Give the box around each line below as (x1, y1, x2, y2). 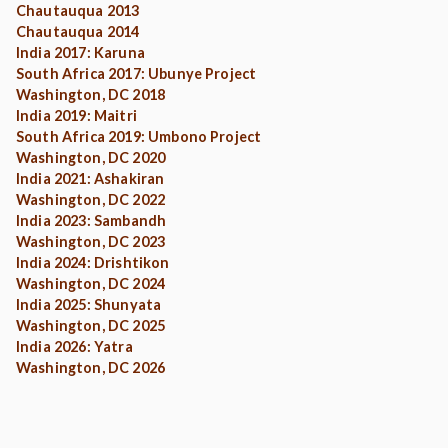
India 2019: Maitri (16, 107, 137, 124)
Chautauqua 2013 (16, 2, 140, 19)
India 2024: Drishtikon (16, 254, 170, 271)
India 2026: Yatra (16, 338, 133, 355)
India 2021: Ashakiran (16, 170, 165, 187)
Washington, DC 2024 (16, 275, 166, 292)
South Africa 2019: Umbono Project (16, 128, 262, 145)
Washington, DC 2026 (16, 359, 166, 376)
